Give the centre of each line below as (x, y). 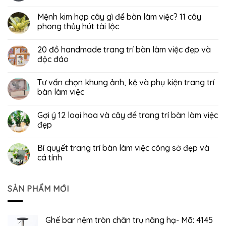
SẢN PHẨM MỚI (38, 188)
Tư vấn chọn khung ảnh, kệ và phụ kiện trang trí (126, 82)
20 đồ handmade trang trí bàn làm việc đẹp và (124, 49)
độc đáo (53, 59)
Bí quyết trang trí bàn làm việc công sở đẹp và (123, 148)
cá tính (50, 157)
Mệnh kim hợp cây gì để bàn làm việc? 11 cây (119, 16)
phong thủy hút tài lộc (78, 26)
